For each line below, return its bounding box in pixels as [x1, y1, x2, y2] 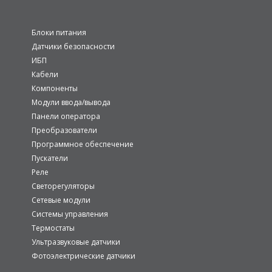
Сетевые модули [32, 195, 90, 205]
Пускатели [32, 153, 68, 163]
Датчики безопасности [32, 41, 115, 52]
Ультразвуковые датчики [32, 237, 120, 247]
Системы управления [32, 209, 108, 219]
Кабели [32, 69, 58, 80]
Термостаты [32, 223, 75, 233]
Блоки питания [32, 27, 86, 38]
